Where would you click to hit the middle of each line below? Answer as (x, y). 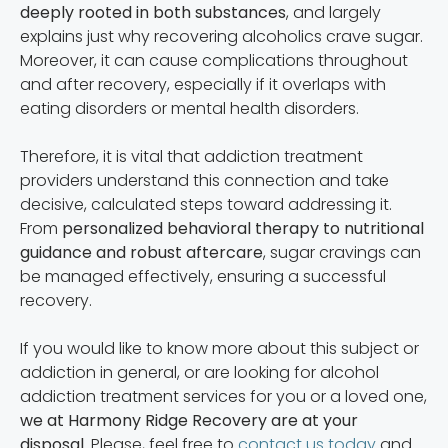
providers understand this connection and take (204, 181)
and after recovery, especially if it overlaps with (203, 85)
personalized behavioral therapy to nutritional (243, 229)
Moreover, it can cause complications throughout (214, 61)
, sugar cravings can (342, 253)
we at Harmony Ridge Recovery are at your (189, 421)
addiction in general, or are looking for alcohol (199, 373)
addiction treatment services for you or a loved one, (223, 397)
